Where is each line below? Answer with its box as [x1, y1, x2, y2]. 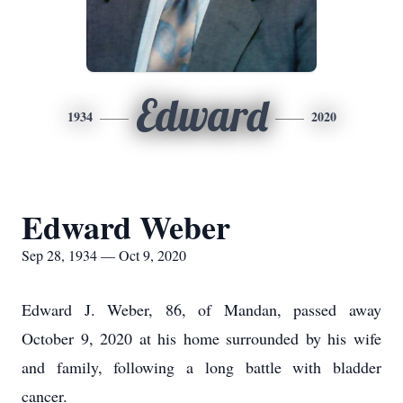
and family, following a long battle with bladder [22, 356, 381, 378]
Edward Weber [22, 203, 230, 250]
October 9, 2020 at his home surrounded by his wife [22, 327, 381, 349]
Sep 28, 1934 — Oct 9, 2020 [22, 246, 186, 264]
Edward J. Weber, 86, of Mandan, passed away [22, 299, 381, 320]
